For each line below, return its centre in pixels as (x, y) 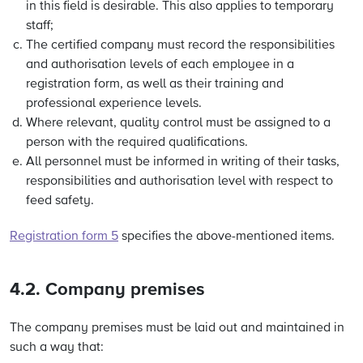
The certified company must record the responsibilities (180, 45)
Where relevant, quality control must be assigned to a (178, 123)
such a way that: (57, 348)
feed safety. (60, 201)
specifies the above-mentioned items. (226, 237)
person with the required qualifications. (137, 143)
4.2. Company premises (107, 290)
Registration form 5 (64, 237)
